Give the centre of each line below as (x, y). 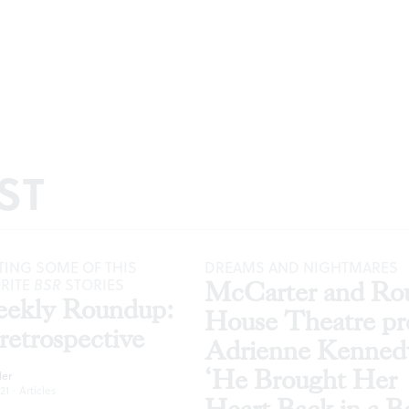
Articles (37, 390)
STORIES (93, 284)
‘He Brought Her (301, 380)
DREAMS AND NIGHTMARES (301, 267)
